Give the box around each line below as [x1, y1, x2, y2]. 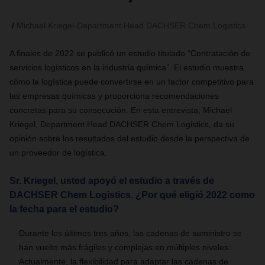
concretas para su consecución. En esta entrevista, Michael [9, 105, 232, 115]
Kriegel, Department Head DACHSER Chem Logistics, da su [9, 119, 234, 129]
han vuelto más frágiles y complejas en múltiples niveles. [19, 243, 231, 252]
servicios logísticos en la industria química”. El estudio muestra [9, 63, 244, 72]
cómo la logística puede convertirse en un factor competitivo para [9, 77, 254, 86]
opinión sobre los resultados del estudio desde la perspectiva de [9, 134, 250, 143]
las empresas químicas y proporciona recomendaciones [9, 91, 219, 101]
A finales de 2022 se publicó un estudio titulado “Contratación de [9, 49, 250, 58]
